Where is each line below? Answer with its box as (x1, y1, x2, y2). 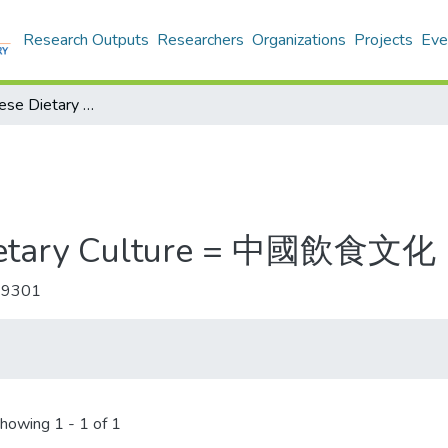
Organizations (252, 29, 346, 51)
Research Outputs (23, 29, 149, 51)
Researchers (157, 29, 244, 51)
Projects (354, 29, 413, 51)
